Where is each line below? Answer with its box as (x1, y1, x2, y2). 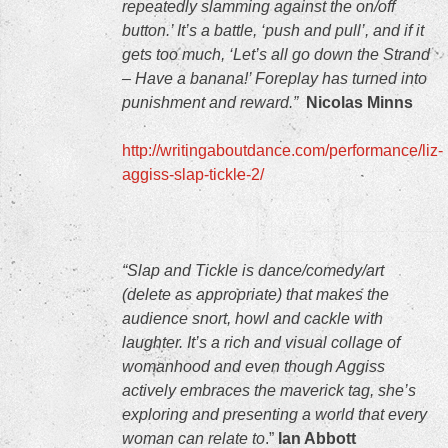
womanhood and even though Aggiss (122, 358, 385, 375)
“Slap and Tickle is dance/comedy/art (122, 262, 384, 279)
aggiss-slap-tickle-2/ (122, 166, 264, 183)
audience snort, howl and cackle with (122, 310, 383, 327)
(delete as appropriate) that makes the (122, 286, 389, 303)
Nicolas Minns (306, 94, 413, 111)
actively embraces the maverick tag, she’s (122, 382, 416, 399)
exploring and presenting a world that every (122, 406, 427, 423)
